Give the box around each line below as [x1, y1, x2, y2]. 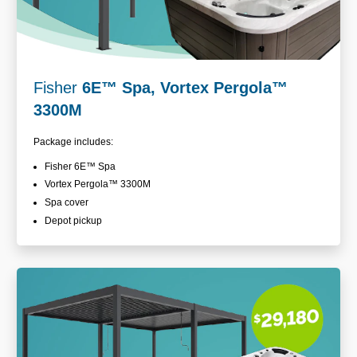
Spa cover [45, 197, 88, 209]
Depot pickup [45, 214, 102, 226]
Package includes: [33, 136, 116, 148]
